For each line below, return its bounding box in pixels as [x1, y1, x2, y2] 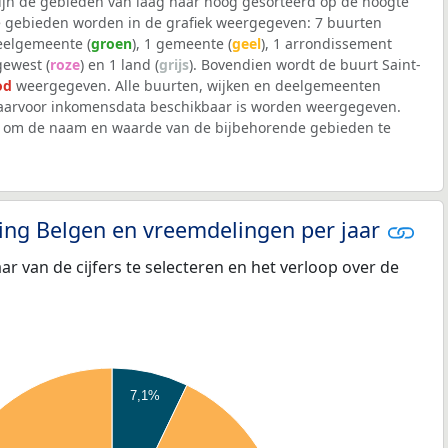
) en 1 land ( [80, 54, 159, 74]
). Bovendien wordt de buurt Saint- [189, 54, 421, 74]
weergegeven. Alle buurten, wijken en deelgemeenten [12, 75, 381, 95]
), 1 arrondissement [261, 33, 392, 53]
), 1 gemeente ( [132, 33, 232, 53]
